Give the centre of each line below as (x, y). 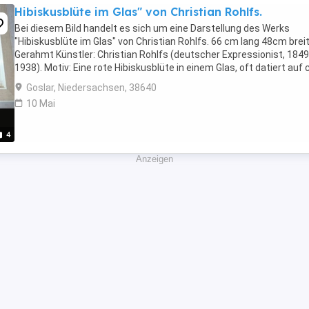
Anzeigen (154, 159)
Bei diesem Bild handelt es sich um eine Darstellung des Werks (152, 28)
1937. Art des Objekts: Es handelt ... (92, 81)
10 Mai (41, 103)
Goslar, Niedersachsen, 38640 (91, 88)
